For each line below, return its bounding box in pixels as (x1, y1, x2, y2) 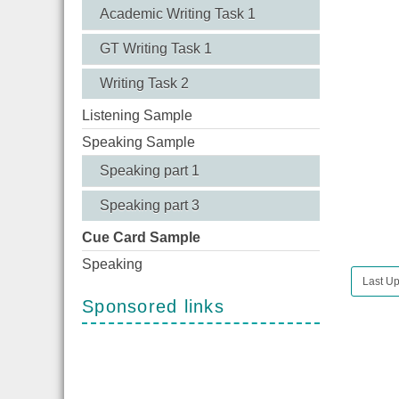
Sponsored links (82, 297, 224, 317)
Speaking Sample (82, 134, 195, 151)
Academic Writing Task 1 (100, 6, 256, 22)
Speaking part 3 (100, 198, 199, 214)
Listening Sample (82, 108, 192, 124)
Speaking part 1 (100, 163, 199, 179)
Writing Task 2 (100, 76, 189, 92)
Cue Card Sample (82, 230, 200, 246)
